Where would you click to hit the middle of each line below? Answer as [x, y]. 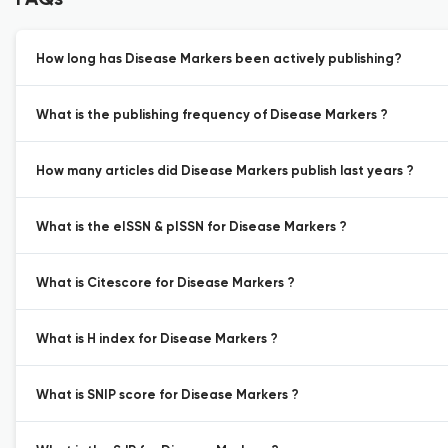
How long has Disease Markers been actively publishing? [219, 59]
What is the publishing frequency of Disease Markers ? [212, 115]
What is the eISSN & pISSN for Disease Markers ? [191, 227]
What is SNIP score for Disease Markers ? [167, 395]
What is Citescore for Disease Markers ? [165, 283]
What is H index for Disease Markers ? [157, 339]
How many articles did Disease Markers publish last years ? [225, 171]
